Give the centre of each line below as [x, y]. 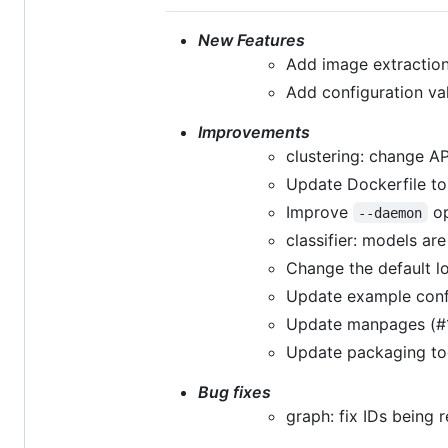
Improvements [254, 131]
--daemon [390, 212]
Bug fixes [234, 391]
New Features [251, 39]
